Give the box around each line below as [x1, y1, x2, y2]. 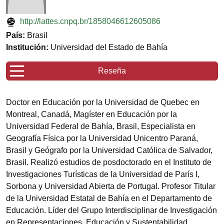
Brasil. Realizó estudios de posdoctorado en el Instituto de [6, 158, 211, 167]
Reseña [98, 66, 126, 75]
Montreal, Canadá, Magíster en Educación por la [6, 110, 177, 119]
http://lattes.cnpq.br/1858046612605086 [20, 17, 160, 26]
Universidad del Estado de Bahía [50, 43, 167, 52]
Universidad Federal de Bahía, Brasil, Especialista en [6, 122, 195, 131]
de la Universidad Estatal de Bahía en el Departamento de [6, 194, 212, 203]
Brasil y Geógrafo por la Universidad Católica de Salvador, [6, 146, 212, 155]
